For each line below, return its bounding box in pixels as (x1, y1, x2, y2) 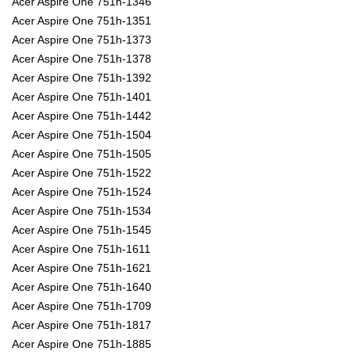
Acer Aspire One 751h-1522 (12, 166, 151, 180)
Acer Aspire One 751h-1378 (12, 52, 151, 66)
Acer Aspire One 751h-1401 (12, 90, 151, 104)
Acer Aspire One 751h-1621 (12, 261, 151, 275)
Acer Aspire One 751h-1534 (12, 204, 151, 218)
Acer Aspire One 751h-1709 (12, 300, 151, 313)
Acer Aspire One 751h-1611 (12, 242, 151, 256)
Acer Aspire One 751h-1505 (12, 147, 151, 161)
